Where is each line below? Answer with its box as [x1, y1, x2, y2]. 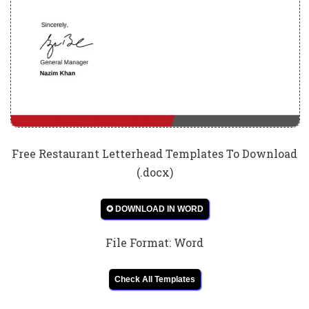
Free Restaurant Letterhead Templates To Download [12, 146, 297, 161]
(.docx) [136, 165, 173, 179]
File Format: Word [106, 235, 203, 250]
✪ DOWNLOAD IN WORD [106, 204, 203, 214]
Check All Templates [114, 275, 195, 284]
